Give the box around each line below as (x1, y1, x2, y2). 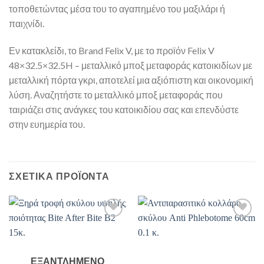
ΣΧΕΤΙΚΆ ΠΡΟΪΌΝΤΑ (9, 171, 110, 181)
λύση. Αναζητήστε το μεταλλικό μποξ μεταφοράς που (9, 88, 223, 100)
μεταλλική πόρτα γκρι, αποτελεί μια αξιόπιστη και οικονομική (9, 74, 253, 85)
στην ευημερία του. (9, 118, 85, 130)
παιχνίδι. (9, 17, 44, 29)
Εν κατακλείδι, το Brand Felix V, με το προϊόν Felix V (9, 44, 214, 56)
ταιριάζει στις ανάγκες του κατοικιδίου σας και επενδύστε (9, 103, 239, 115)
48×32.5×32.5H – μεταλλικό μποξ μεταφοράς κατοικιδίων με (9, 59, 252, 71)
